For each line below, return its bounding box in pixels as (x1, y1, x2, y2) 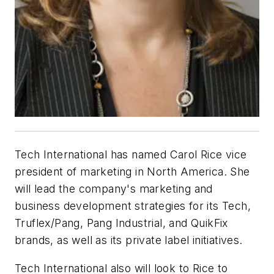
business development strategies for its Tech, (15, 199, 251, 213)
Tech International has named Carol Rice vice (15, 148, 247, 161)
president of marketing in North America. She (15, 165, 250, 179)
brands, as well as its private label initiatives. (15, 234, 243, 247)
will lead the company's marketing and (15, 182, 213, 196)
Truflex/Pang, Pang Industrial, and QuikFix (15, 217, 228, 230)
